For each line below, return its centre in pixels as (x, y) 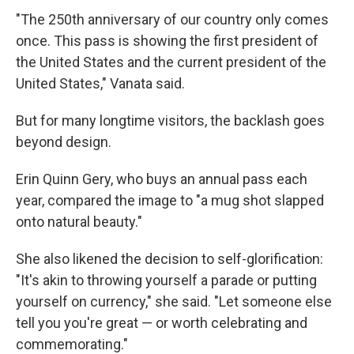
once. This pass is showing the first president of (167, 41)
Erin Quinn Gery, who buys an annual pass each (162, 179)
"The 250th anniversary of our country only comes (172, 20)
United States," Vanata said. (100, 84)
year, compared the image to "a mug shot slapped (170, 201)
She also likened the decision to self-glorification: (169, 259)
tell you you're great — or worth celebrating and (162, 323)
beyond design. (64, 142)
